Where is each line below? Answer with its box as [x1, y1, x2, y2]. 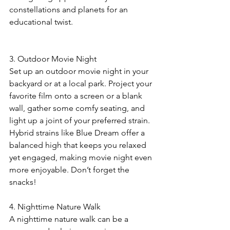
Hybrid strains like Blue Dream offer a [9, 128, 147, 138]
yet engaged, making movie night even [9, 152, 154, 163]
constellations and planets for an [9, 5, 130, 15]
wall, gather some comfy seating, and [9, 103, 147, 113]
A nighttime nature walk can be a [9, 214, 130, 224]
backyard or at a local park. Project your [9, 79, 154, 89]
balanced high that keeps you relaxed [9, 140, 148, 150]
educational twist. [9, 17, 73, 27]
